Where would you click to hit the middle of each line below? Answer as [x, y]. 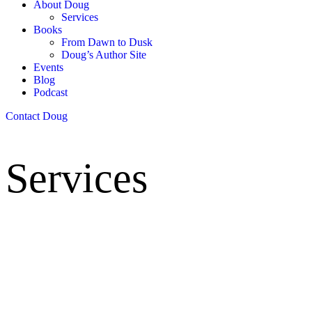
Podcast [50, 92]
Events [48, 67]
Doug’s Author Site [104, 55]
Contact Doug [37, 116]
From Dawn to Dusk [107, 42]
